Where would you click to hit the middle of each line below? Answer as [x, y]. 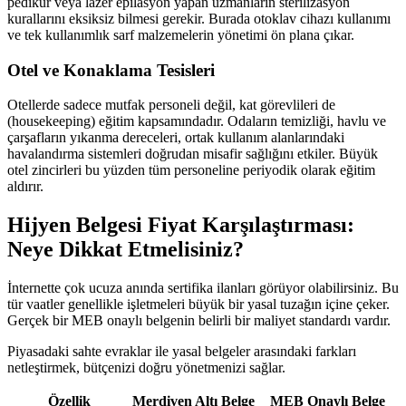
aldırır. [25, 187]
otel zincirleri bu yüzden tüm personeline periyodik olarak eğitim [191, 170]
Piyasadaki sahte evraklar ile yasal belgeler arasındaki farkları [182, 352]
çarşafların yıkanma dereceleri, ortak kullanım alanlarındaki [176, 138]
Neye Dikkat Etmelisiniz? [126, 250]
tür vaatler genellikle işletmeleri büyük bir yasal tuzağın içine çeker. [198, 304]
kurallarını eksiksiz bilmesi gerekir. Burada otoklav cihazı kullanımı [199, 18]
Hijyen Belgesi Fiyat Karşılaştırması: [181, 225]
